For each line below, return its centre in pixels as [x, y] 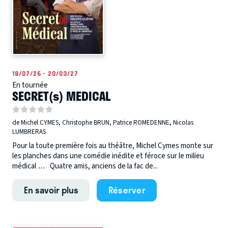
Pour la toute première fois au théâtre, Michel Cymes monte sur [113, 146]
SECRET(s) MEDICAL [62, 95]
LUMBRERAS [29, 132]
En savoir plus [51, 190]
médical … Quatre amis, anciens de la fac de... [85, 166]
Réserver [127, 190]
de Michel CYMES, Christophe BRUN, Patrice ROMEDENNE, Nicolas [103, 123]
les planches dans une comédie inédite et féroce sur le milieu [108, 156]
